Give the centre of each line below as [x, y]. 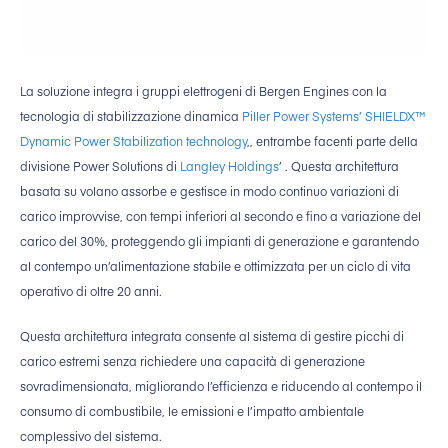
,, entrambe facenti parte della [332, 141]
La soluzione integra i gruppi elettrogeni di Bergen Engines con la [203, 91]
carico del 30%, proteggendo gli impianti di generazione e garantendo [219, 241]
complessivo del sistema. [91, 436]
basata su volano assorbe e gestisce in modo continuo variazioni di [209, 191]
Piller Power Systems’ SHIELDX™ [333, 116]
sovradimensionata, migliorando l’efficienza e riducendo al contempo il [221, 386]
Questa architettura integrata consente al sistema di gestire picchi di [212, 336]
